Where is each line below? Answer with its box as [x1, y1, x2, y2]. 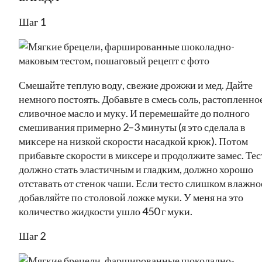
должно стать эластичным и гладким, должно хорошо [19, 162, 253, 175]
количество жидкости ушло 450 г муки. [19, 204, 192, 218]
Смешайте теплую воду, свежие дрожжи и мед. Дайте [19, 78, 253, 91]
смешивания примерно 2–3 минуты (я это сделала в [19, 120, 246, 133]
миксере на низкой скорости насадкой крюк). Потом [19, 134, 248, 147]
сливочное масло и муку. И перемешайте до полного [19, 106, 250, 119]
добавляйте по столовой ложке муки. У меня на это [19, 190, 243, 204]
